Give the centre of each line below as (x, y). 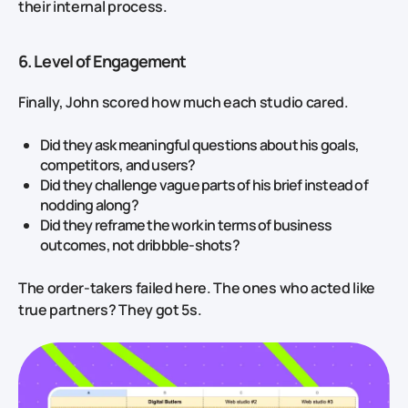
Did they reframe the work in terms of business (186, 225)
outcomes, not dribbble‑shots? (140, 245)
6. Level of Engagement (102, 61)
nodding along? (89, 205)
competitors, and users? (118, 165)
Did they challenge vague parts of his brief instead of (204, 185)
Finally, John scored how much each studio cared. (184, 102)
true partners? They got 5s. (110, 310)
